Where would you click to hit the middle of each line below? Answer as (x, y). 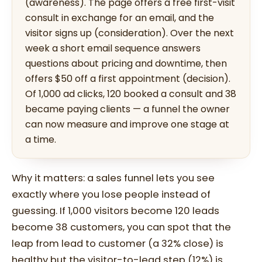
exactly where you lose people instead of (111, 195)
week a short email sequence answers (113, 49)
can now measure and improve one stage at (127, 125)
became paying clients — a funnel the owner (127, 109)
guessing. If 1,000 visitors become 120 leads (116, 211)
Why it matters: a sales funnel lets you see (113, 178)
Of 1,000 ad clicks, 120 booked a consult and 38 (131, 94)
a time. (41, 140)
